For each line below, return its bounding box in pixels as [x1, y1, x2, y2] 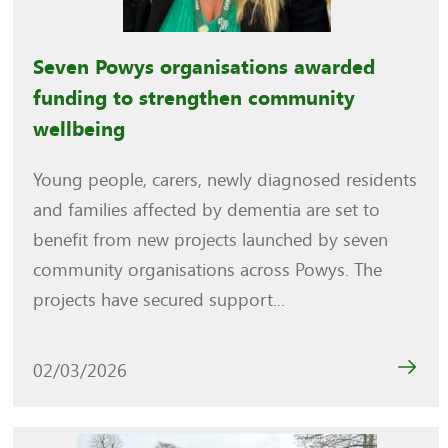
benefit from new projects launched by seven [33, 229, 389, 252]
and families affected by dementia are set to [33, 199, 381, 222]
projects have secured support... [33, 289, 286, 312]
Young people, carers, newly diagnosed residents [33, 169, 418, 192]
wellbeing [33, 118, 126, 142]
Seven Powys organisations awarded [33, 56, 376, 80]
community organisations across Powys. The [33, 259, 383, 282]
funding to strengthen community [33, 87, 356, 111]
